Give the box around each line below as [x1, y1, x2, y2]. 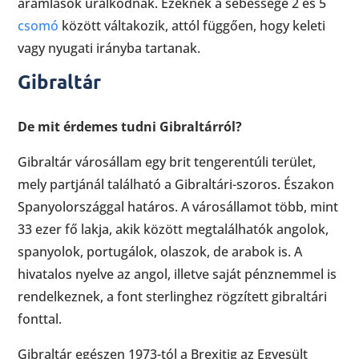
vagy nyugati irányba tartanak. [18, 39, 201, 58]
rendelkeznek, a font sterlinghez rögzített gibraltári [18, 288, 328, 306]
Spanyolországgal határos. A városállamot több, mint [18, 198, 339, 216]
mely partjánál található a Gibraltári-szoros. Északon [18, 175, 335, 194]
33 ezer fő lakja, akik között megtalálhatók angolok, [18, 220, 329, 239]
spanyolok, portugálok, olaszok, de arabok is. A [18, 243, 303, 261]
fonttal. [18, 310, 63, 329]
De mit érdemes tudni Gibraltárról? [18, 118, 243, 136]
